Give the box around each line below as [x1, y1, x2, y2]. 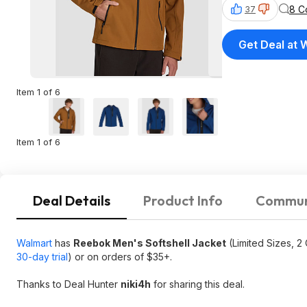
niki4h [121, 278, 151, 290]
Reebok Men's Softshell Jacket [73, 237, 226, 249]
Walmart [16, 237, 52, 249]
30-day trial [16, 251, 68, 262]
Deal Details [33, 192, 110, 209]
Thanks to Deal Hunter [16, 278, 121, 290]
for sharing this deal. [151, 278, 245, 290]
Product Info [143, 192, 223, 209]
